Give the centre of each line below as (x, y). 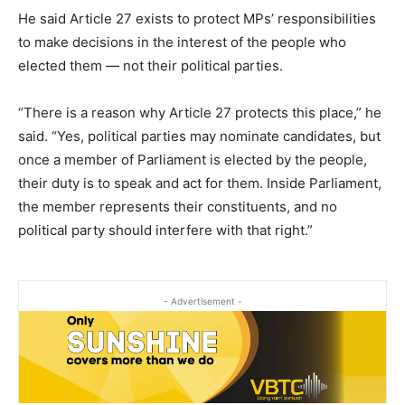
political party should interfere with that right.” (165, 231)
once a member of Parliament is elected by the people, (193, 160)
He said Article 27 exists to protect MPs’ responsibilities (197, 19)
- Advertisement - (202, 301)
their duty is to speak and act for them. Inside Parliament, (200, 184)
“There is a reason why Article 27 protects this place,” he (200, 113)
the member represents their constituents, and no (178, 207)
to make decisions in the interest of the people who (182, 42)
